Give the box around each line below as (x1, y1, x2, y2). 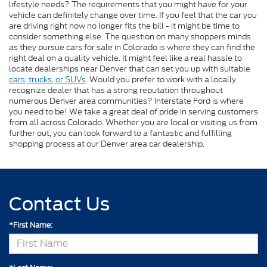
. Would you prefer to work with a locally (86, 73, 236, 85)
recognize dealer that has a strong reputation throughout (9, 84, 223, 96)
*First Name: (9, 219, 52, 230)
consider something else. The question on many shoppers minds (9, 30, 251, 42)
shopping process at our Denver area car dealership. (9, 138, 204, 150)
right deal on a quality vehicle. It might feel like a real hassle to (9, 52, 242, 64)
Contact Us (9, 193, 110, 215)
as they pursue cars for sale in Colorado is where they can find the (9, 41, 255, 53)
